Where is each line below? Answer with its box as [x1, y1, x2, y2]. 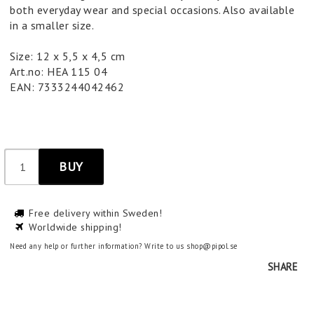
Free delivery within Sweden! [29, 207, 162, 219]
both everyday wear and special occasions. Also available [10, 3, 294, 17]
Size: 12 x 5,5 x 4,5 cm [10, 49, 128, 63]
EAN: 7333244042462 [10, 80, 124, 94]
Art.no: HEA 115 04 [10, 64, 107, 78]
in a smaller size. [10, 18, 94, 32]
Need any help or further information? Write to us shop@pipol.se [10, 241, 238, 251]
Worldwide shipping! [29, 221, 122, 233]
